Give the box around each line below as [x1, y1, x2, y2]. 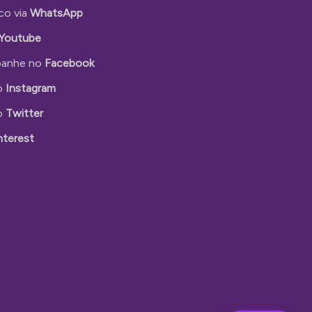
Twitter [5, 107, 43, 120]
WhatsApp [29, 6, 83, 19]
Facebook [44, 56, 94, 70]
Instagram [5, 81, 56, 95]
